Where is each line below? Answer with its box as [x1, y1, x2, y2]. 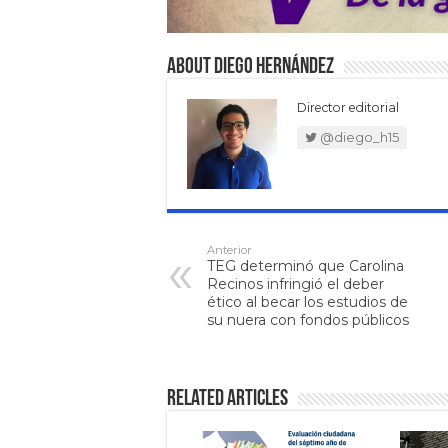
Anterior [207, 243, 252, 258]
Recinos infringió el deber [207, 275, 384, 294]
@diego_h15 [317, 129, 399, 146]
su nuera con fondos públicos [207, 311, 409, 330]
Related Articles [167, 388, 288, 412]
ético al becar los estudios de [207, 293, 408, 312]
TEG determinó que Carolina [207, 257, 404, 276]
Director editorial [297, 100, 399, 116]
